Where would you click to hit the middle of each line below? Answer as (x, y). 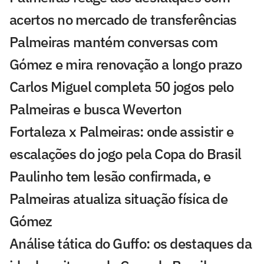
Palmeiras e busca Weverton (95, 109)
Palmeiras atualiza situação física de (119, 199)
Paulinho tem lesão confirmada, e (110, 176)
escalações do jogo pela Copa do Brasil (126, 154)
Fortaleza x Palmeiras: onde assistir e (122, 132)
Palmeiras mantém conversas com (113, 42)
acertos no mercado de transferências (123, 20)
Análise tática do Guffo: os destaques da (131, 244)
